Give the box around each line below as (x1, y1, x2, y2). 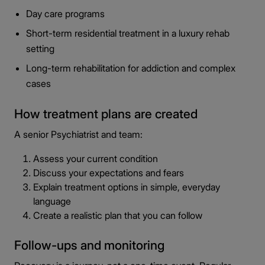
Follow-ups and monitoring (14, 238, 164, 253)
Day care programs (26, 8, 105, 20)
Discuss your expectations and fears (33, 167, 184, 179)
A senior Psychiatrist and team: (14, 128, 143, 140)
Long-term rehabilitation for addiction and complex (26, 62, 235, 74)
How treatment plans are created (14, 106, 198, 121)
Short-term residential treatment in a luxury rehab (26, 27, 230, 39)
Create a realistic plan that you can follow (33, 209, 202, 221)
